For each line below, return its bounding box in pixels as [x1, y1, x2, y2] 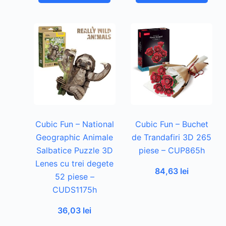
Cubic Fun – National [35, 119, 114, 129]
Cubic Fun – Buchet [135, 119, 208, 129]
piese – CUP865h [138, 145, 205, 155]
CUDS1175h [52, 184, 97, 195]
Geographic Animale [36, 132, 114, 142]
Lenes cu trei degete [35, 158, 114, 168]
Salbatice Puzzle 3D [36, 145, 113, 155]
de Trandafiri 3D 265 [132, 132, 212, 142]
